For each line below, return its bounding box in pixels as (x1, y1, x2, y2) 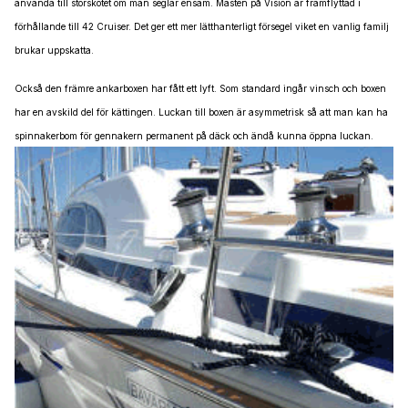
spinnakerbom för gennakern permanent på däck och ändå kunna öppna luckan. (15, 130, 373, 142)
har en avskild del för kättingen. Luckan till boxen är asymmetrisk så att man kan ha (15, 107, 388, 118)
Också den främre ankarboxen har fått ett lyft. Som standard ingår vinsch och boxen (15, 83, 386, 95)
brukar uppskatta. (15, 45, 94, 56)
